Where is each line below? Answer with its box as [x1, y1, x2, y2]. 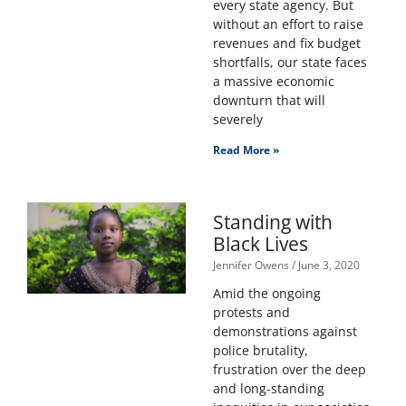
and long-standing [212, 380, 324, 398]
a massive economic [212, 72, 334, 91]
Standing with [212, 209, 333, 236]
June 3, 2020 [295, 257, 360, 274]
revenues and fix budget [212, 34, 361, 53]
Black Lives [212, 231, 308, 257]
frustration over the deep [212, 361, 366, 379]
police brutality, [212, 342, 308, 360]
